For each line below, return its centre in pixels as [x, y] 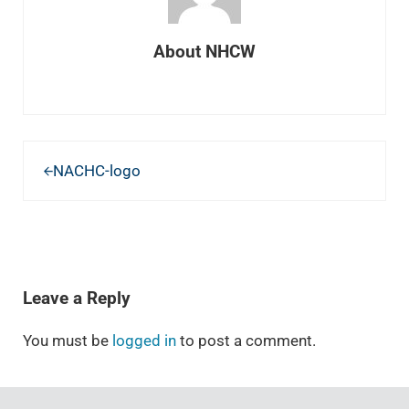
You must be [67, 341]
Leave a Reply [76, 298]
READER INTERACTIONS [115, 262]
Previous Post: [72, 152]
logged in [144, 341]
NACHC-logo [96, 171]
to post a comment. [246, 341]
